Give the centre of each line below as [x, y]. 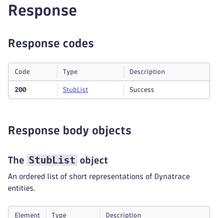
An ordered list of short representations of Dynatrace [99, 176]
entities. [22, 188]
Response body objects [70, 130]
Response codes [51, 43]
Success [142, 90]
